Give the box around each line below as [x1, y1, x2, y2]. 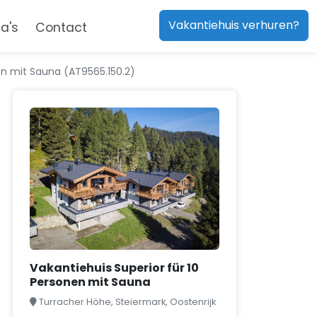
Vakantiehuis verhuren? [168, 17, 299, 34]
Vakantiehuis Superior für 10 [30, 260, 199, 276]
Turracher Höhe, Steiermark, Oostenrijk [39, 296, 216, 308]
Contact [35, 19, 87, 37]
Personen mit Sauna [30, 274, 151, 290]
